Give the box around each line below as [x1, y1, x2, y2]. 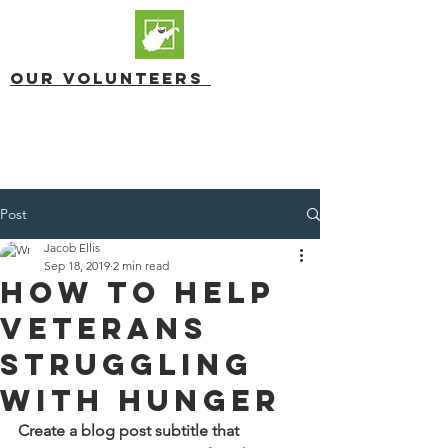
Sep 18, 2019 [44, 258, 110, 273]
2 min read [113, 258, 169, 273]
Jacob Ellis [44, 240, 100, 255]
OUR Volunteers [10, 68, 211, 88]
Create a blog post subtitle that [18, 421, 243, 440]
